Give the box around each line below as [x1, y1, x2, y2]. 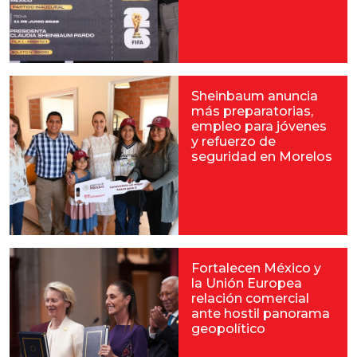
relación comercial [191, 291, 309, 306]
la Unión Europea [191, 276, 302, 291]
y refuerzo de [191, 134, 276, 149]
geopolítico [191, 321, 265, 336]
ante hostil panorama [191, 306, 330, 321]
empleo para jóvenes [191, 119, 327, 134]
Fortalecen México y [191, 261, 321, 276]
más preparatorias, [191, 104, 313, 119]
